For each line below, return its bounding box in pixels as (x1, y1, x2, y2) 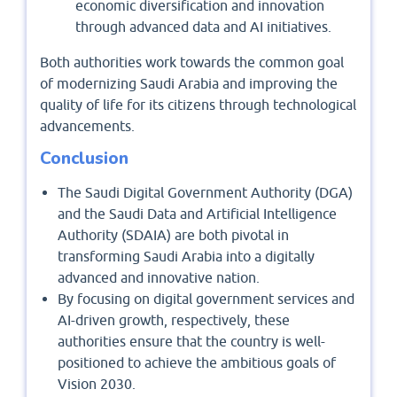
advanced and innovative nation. (58, 269, 260, 285)
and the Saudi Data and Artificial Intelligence (58, 205, 337, 222)
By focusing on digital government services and (58, 290, 354, 307)
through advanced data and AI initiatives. (75, 18, 331, 35)
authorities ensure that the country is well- (58, 332, 325, 349)
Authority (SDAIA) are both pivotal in (58, 226, 289, 243)
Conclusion (40, 146, 128, 170)
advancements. (40, 117, 135, 134)
